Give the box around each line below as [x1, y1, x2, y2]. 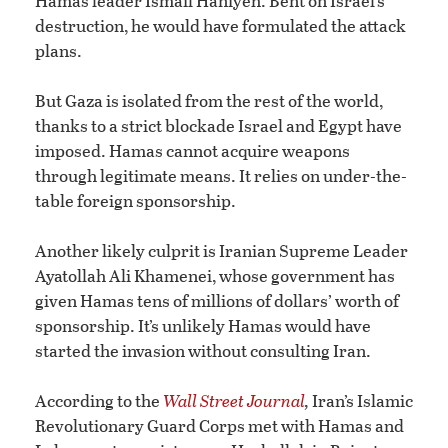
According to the [35, 387, 163, 413]
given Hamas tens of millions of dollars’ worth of [35, 287, 399, 313]
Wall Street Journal [163, 387, 305, 413]
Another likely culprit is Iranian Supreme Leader [35, 237, 408, 263]
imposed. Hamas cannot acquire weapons [35, 137, 350, 163]
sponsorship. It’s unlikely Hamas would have [35, 312, 371, 338]
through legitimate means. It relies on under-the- [35, 162, 407, 188]
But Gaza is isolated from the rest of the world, [35, 87, 383, 113]
